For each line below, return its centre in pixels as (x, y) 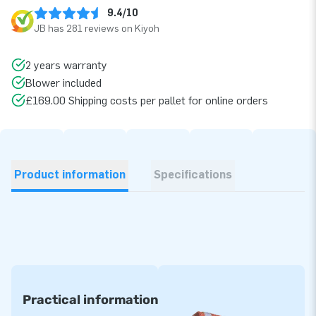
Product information (70, 174)
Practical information (91, 299)
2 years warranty (66, 65)
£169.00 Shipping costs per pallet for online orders (147, 100)
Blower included (63, 83)
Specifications (193, 174)
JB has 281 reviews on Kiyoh (97, 28)
